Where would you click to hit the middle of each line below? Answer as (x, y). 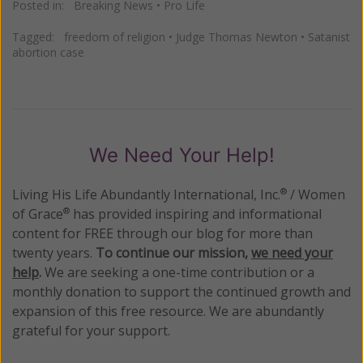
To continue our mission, (173, 252)
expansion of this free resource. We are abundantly (168, 311)
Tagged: (38, 36)
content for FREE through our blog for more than (162, 233)
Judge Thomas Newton (237, 36)
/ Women (316, 194)
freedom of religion (115, 36)
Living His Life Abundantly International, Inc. (146, 194)
